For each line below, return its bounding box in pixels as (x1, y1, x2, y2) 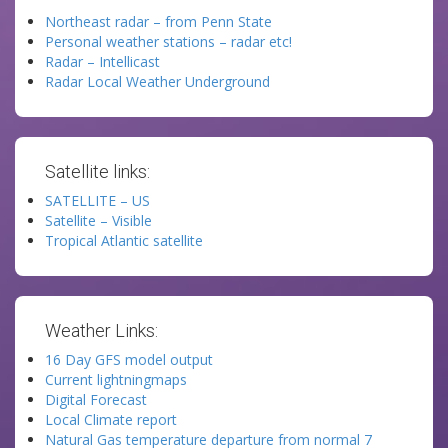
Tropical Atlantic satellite (45, 231, 203, 250)
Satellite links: (45, 161, 150, 182)
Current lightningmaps (45, 370, 187, 389)
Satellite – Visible (45, 211, 152, 230)
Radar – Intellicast (45, 52, 160, 71)
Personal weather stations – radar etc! (45, 32, 292, 51)
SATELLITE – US (45, 191, 150, 210)
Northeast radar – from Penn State (45, 12, 272, 31)
